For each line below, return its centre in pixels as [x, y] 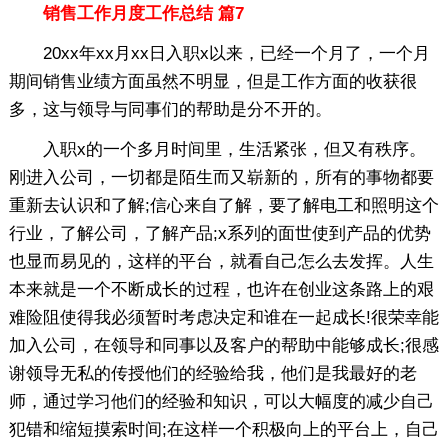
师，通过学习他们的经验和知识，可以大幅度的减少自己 [221, 401]
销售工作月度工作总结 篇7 [126, 13]
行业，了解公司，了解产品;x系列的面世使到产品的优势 [219, 233]
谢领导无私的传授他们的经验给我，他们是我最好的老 [212, 373]
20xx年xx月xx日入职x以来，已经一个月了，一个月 [219, 53]
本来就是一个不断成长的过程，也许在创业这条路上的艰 [221, 289]
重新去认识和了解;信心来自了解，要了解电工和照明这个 [223, 205]
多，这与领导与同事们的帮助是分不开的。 [170, 109]
